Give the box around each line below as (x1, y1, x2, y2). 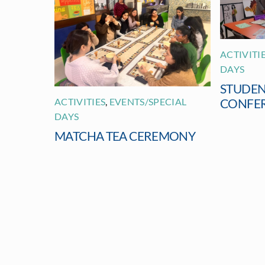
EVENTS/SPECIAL (109, 95, 187, 107)
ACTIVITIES (54, 95, 106, 107)
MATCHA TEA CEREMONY (54, 128, 196, 143)
